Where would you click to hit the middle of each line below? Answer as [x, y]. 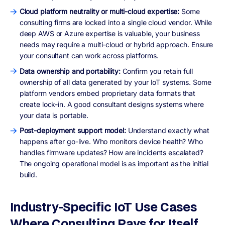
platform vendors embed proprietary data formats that [107, 93]
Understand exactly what [168, 131]
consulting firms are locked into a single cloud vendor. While [116, 23]
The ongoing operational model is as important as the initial [114, 164]
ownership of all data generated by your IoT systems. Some [115, 82]
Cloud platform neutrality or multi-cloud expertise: [100, 12]
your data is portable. [54, 115]
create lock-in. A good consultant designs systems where [111, 104]
